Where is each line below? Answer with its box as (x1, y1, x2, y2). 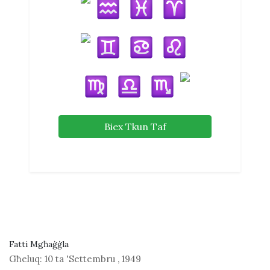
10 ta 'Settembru (42, 253, 118, 265)
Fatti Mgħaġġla (9, 239, 69, 250)
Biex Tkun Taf (104, 121, 166, 133)
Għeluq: (9, 253, 42, 265)
